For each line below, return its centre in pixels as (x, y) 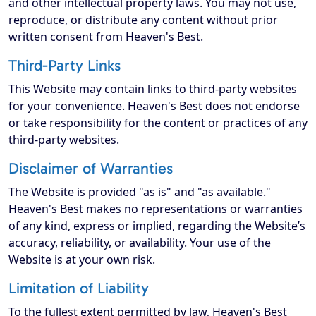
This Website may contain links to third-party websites (153, 89)
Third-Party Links (65, 66)
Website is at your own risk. (82, 260)
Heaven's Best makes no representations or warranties (156, 209)
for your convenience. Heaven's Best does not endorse (154, 106)
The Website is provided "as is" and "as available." (140, 192)
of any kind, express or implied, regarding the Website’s (157, 226)
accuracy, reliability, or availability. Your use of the (140, 243)
